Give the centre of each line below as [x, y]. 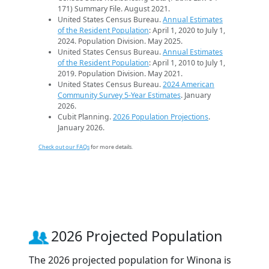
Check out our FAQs [64, 147]
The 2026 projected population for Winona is [130, 260]
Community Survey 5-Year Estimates [119, 95]
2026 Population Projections [161, 117]
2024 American [189, 85]
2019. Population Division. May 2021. [120, 74]
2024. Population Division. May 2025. [120, 41]
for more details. [111, 147]
